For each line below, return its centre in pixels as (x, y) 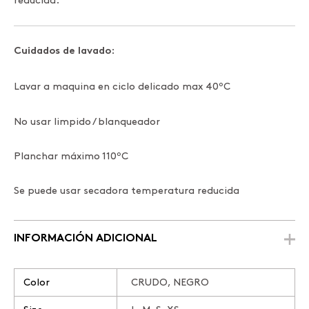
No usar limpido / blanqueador (87, 121)
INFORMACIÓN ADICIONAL (86, 239)
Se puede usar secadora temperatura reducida (127, 191)
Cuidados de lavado (62, 51)
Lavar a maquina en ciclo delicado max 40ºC (122, 87)
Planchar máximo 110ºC (71, 156)
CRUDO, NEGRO (170, 283)
